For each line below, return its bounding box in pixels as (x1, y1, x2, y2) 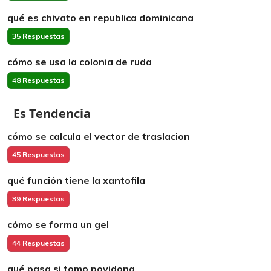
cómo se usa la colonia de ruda (7, 56, 152, 68)
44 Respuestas (12, 238, 65, 247)
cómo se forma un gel (7, 218, 109, 230)
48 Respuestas (12, 76, 65, 85)
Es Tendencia (13, 105, 91, 122)
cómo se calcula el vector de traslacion (7, 130, 190, 142)
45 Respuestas (12, 150, 65, 159)
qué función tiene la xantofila (7, 174, 145, 186)
